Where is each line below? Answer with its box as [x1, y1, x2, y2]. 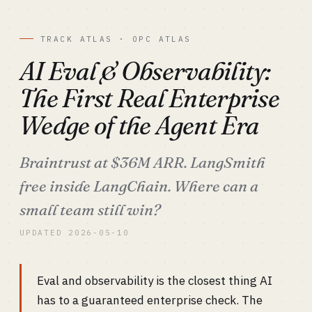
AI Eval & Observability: [19, 56, 272, 86]
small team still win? [19, 200, 161, 219]
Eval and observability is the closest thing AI [37, 273, 272, 288]
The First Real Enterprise [19, 83, 279, 114]
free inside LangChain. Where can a [19, 176, 258, 196]
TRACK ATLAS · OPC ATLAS [40, 34, 192, 44]
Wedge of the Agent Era [19, 110, 259, 141]
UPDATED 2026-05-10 [19, 228, 130, 237]
